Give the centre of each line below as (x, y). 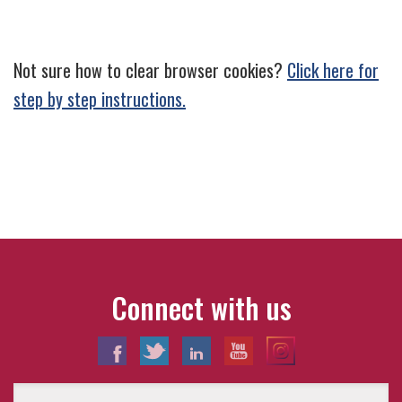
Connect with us (201, 307)
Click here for (333, 70)
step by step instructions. (100, 98)
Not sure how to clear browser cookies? (150, 70)
